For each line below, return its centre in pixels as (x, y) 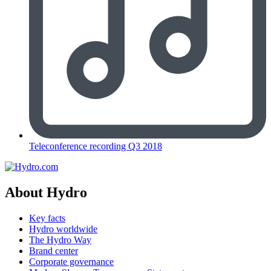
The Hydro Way (60, 240)
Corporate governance (71, 262)
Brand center (54, 251)
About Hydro (46, 193)
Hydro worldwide (63, 229)
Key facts (47, 218)
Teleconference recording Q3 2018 (96, 146)
